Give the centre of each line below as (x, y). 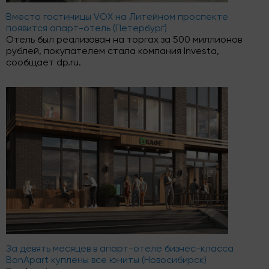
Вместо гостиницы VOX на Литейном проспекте (117, 17)
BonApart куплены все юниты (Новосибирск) (106, 261)
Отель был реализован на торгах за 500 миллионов (124, 40)
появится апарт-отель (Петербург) (86, 29)
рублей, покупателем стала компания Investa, (113, 52)
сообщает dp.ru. (44, 63)
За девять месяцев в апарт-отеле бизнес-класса (120, 249)
